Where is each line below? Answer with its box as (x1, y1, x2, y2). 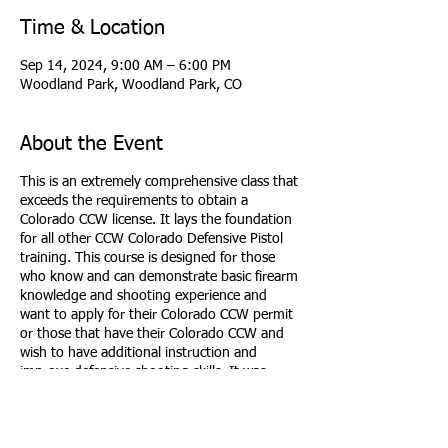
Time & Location (20, 17, 165, 38)
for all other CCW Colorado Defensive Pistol (20, 231, 283, 246)
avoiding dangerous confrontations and (20, 421, 261, 436)
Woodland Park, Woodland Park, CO (20, 77, 242, 92)
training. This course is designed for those (20, 250, 275, 265)
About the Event (20, 133, 163, 154)
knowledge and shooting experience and (20, 288, 267, 303)
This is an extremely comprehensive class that (20, 174, 298, 189)
